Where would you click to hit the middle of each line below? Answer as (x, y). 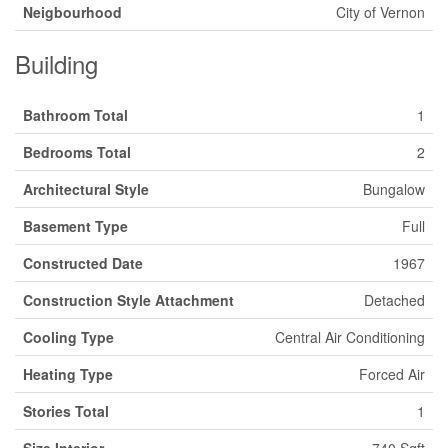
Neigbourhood (72, 12)
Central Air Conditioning (350, 337)
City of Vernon (380, 12)
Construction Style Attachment (128, 300)
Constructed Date (83, 263)
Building (56, 63)
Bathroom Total (75, 115)
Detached (394, 300)
